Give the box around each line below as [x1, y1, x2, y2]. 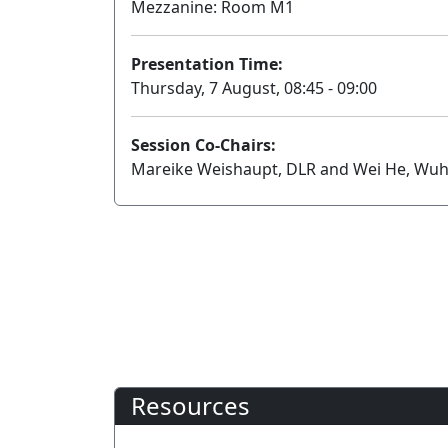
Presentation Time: [131, 53, 283, 75]
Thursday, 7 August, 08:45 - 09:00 [131, 77, 377, 99]
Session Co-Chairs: [131, 134, 276, 156]
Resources [131, 389, 250, 422]
